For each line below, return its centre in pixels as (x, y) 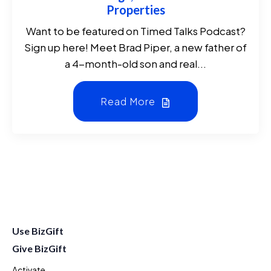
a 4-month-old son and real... (135, 63)
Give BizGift (39, 248)
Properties (135, 9)
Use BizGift (38, 230)
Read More (129, 101)
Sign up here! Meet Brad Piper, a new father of (135, 47)
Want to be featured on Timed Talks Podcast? (135, 31)
